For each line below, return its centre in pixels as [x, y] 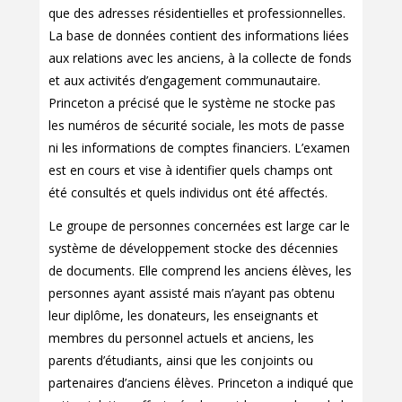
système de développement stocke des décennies [193, 249]
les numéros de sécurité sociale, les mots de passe [197, 126]
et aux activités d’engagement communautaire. [184, 81]
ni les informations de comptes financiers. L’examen [199, 148]
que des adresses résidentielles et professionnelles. [197, 13]
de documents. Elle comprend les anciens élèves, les [200, 271]
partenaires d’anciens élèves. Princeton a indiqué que [201, 383]
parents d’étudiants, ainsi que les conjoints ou [181, 361]
